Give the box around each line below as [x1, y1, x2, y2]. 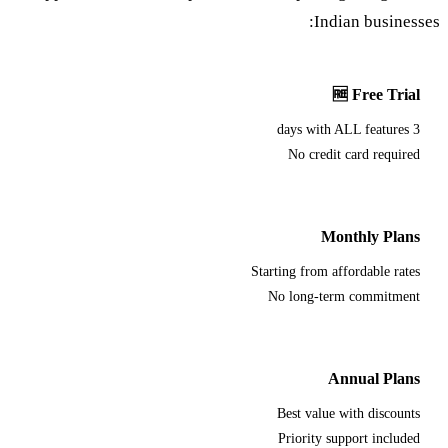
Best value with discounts [278, 405, 421, 421]
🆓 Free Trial [333, 85, 421, 103]
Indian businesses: [315, 11, 441, 31]
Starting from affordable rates [252, 263, 421, 279]
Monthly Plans [322, 227, 421, 245]
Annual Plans [329, 369, 421, 387]
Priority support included [279, 430, 421, 446]
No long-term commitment [269, 288, 421, 304]
